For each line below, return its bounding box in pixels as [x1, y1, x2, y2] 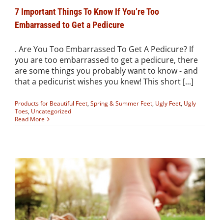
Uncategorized [31, 107, 71, 115]
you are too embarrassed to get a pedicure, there [15, 54, 198, 65]
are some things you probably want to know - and [15, 65, 198, 76]
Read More [15, 114, 45, 123]
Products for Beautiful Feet [15, 99, 87, 108]
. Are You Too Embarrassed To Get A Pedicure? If [15, 43, 195, 55]
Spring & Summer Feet [90, 99, 152, 108]
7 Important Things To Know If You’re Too [15, 6, 159, 17]
